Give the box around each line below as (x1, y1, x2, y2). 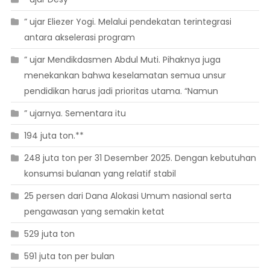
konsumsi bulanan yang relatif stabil (24, 168, 176, 180)
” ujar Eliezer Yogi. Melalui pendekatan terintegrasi (24, 16, 231, 28)
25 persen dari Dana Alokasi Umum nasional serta (24, 190, 231, 202)
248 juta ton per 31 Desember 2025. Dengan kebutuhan (24, 152, 256, 165)
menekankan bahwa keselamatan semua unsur (24, 69, 226, 82)
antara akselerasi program (24, 31, 135, 44)
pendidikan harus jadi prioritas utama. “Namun (24, 85, 218, 98)
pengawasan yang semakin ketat (24, 206, 165, 218)
